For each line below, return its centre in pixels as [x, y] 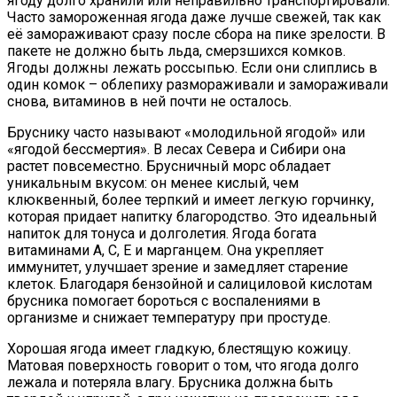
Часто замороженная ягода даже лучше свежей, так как [194, 18]
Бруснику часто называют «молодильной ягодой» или [186, 133]
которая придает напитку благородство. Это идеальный [192, 217]
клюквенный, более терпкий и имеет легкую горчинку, [191, 200]
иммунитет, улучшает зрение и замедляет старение [178, 268]
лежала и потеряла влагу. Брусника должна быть [170, 383]
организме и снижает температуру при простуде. [169, 318]
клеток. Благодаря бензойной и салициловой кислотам [190, 284]
